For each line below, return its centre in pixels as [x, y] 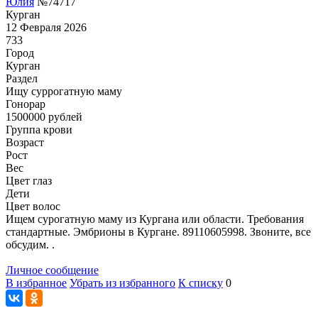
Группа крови [39, 129]
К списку [201, 283]
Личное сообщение [52, 270]
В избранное [36, 283]
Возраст [25, 142]
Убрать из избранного [122, 283]
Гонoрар [26, 104]
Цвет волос [33, 206]
